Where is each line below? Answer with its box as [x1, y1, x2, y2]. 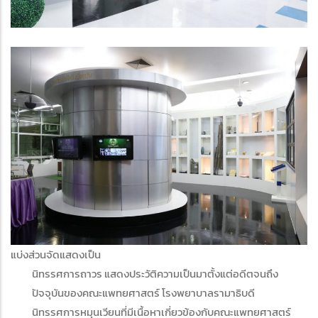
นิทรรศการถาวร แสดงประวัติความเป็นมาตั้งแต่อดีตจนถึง [32, 265, 278, 282]
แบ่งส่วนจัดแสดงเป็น [11, 246, 101, 263]
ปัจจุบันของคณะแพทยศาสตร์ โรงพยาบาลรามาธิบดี [32, 284, 255, 301]
